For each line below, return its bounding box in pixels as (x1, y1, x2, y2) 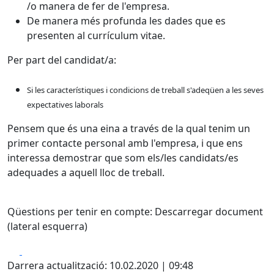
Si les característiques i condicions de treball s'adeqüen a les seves (27, 84, 264, 95)
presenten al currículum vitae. (27, 29, 165, 42)
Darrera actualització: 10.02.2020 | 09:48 (7, 259, 193, 272)
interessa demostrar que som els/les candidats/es (7, 151, 239, 165)
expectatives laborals (27, 99, 103, 110)
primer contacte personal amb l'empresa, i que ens (7, 136, 243, 150)
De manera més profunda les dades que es (27, 14, 226, 28)
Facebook (21, 243, 66, 257)
